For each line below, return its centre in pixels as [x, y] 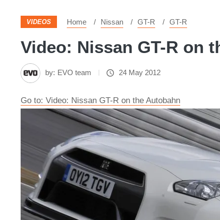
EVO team [74, 72]
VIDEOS [39, 22]
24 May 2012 [140, 72]
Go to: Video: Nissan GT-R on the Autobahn [100, 100]
